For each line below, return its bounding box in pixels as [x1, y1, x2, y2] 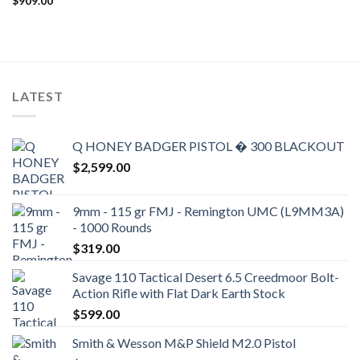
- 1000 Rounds [72, 219, 152, 235]
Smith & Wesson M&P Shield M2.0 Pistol [72, 334, 296, 350]
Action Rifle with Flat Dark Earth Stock [72, 284, 285, 301]
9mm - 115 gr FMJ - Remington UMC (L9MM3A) [72, 202, 344, 219]
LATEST [12, 88, 63, 104]
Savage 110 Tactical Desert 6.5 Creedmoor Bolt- [72, 268, 339, 284]
